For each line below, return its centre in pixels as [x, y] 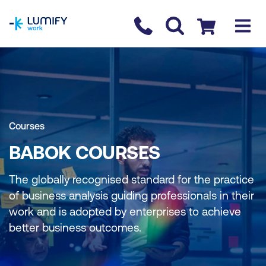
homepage [33, 7]
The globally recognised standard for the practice [132, 179]
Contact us [157, 24]
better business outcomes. [75, 227]
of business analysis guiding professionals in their [132, 195]
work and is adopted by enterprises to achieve [125, 211]
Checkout [218, 24]
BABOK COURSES [85, 152]
